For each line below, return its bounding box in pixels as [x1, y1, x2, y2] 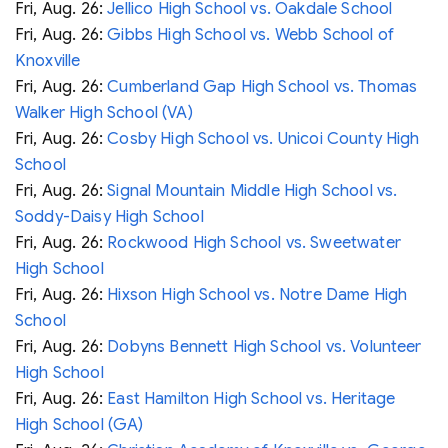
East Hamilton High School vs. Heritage [107, 388, 396, 409]
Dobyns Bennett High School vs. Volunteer [107, 336, 422, 357]
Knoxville [15, 50, 81, 71]
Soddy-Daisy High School [15, 206, 204, 227]
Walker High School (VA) [15, 102, 193, 123]
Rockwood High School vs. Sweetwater [107, 232, 401, 253]
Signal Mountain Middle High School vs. [107, 180, 398, 201]
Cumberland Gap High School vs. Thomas [107, 76, 418, 97]
